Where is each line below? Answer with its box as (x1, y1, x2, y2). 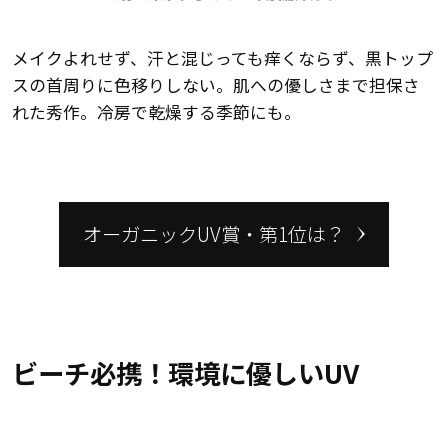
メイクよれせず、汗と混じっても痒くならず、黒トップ (11, 45, 433, 70)
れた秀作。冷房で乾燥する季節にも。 (11, 99, 301, 124)
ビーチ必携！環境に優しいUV (11, 353, 359, 392)
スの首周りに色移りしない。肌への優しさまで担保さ (11, 72, 420, 97)
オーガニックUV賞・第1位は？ (82, 220, 345, 249)
